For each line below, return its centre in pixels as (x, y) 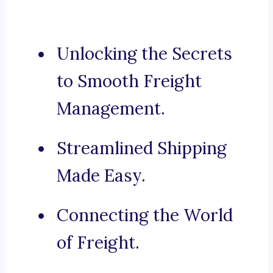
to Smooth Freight (129, 81)
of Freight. (98, 243)
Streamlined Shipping (142, 148)
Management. (111, 109)
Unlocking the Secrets (144, 54)
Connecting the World (145, 215)
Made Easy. (101, 176)
